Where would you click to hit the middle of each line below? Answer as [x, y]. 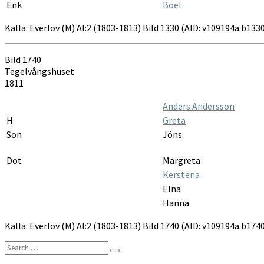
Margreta [181, 160]
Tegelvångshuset [39, 71]
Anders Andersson [199, 106]
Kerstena [181, 174]
